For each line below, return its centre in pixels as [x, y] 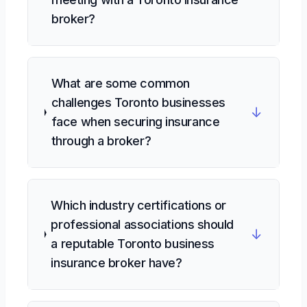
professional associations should [143, 224]
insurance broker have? [116, 263]
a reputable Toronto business [133, 244]
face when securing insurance [135, 122]
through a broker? [101, 141]
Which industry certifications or [139, 205]
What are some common [120, 83]
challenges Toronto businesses [138, 102]
